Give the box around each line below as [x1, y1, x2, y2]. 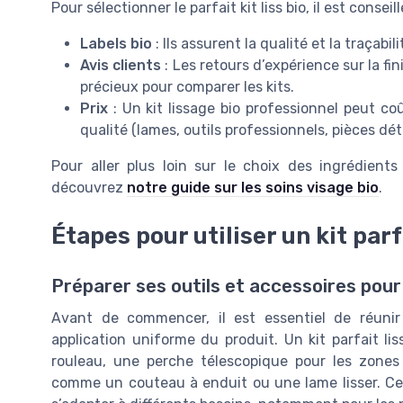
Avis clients [80, 56, 162, 74]
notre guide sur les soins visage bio [127, 178, 379, 196]
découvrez [51, 178, 127, 196]
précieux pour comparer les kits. [80, 77, 294, 95]
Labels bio [80, 34, 152, 52]
